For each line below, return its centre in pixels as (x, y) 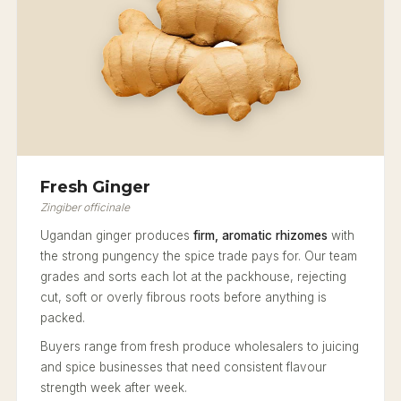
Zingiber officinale (85, 208)
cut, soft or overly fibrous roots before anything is (183, 298)
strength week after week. (114, 388)
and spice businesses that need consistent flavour (183, 367)
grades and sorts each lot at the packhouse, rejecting (193, 277)
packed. (63, 318)
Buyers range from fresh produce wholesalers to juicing (200, 347)
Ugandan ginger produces (117, 236)
